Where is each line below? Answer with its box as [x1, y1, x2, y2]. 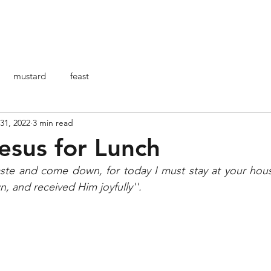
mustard [13, 70, 46, 82]
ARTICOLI [203, 21, 240, 32]
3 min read [33, 117, 73, 128]
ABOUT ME [144, 21, 185, 32]
